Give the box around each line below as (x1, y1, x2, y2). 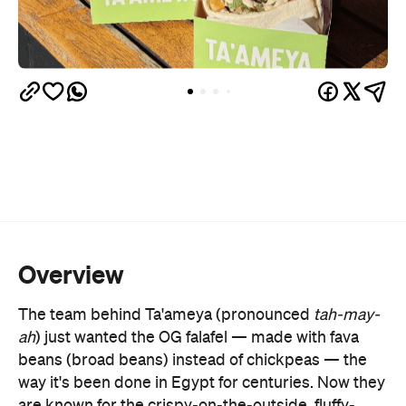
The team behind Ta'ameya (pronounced (18, 307, 314, 324)
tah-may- (314, 307, 380, 324)
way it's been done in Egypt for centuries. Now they (18, 375, 385, 391)
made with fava (247, 330, 359, 346)
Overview (18, 260, 124, 289)
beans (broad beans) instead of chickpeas (18, 353, 324, 369)
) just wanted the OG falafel (35, 330, 231, 346)
